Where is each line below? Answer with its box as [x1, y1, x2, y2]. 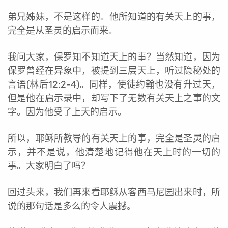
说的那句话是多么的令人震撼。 [8, 200, 136, 212]
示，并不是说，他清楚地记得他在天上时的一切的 [8, 146, 220, 158]
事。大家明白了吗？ [8, 160, 90, 172]
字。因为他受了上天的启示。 [8, 106, 127, 118]
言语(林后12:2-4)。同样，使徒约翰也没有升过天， [8, 78, 220, 90]
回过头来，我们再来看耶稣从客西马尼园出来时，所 [8, 186, 220, 198]
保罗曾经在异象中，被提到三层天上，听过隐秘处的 [8, 65, 220, 76]
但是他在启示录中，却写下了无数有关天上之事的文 [8, 92, 220, 104]
